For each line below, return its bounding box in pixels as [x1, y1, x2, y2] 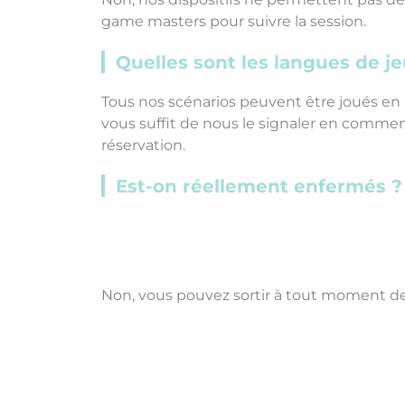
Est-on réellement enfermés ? [116, 175, 402, 197]
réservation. [101, 137, 185, 154]
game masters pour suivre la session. [101, 13, 366, 30]
